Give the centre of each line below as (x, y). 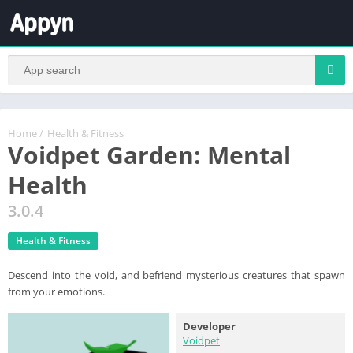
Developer (209, 326)
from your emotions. (56, 291)
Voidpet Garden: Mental (149, 154)
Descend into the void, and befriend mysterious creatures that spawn (176, 275)
